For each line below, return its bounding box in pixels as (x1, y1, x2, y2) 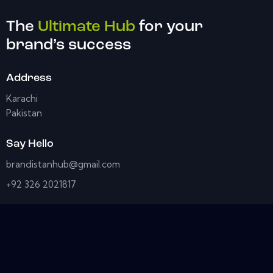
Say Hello (6, 138, 54, 150)
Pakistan (6, 107, 42, 119)
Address (6, 72, 52, 84)
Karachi (6, 92, 38, 104)
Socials (6, 209, 43, 221)
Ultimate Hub (38, 18, 135, 35)
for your (135, 18, 203, 35)
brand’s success (6, 37, 131, 54)
